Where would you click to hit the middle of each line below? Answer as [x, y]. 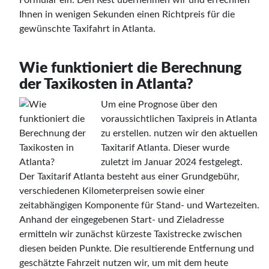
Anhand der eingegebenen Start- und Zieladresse [122, 219]
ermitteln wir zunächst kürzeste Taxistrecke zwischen [131, 234]
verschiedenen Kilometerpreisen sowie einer [112, 191]
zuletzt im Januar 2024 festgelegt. [172, 162]
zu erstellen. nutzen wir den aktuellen [179, 133]
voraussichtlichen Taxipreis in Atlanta [179, 119]
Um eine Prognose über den [159, 104]
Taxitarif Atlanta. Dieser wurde [165, 147]
